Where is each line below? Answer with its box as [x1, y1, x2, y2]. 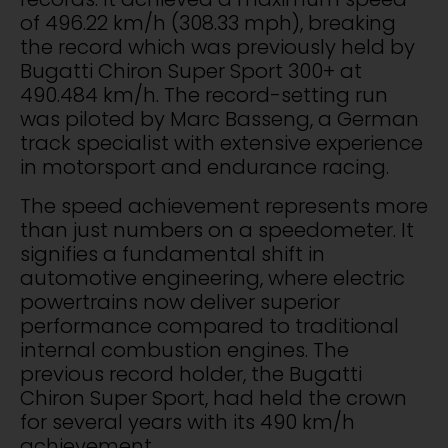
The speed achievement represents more [20, 191, 428, 220]
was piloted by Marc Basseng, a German [20, 105, 419, 134]
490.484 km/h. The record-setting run [20, 81, 388, 110]
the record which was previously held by [20, 33, 415, 62]
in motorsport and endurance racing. [20, 153, 389, 182]
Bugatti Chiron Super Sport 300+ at [20, 57, 362, 86]
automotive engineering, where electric [20, 263, 405, 292]
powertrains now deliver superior [20, 287, 340, 316]
